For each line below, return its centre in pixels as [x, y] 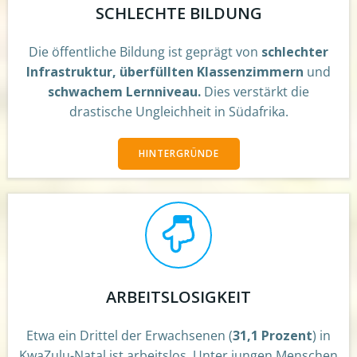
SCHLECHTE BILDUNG [178, 13]
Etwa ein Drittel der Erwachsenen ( [129, 335]
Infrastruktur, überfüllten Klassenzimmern [167, 71]
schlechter [295, 51]
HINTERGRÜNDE [178, 153]
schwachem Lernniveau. [126, 91]
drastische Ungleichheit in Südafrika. [178, 111]
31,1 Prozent [273, 335]
